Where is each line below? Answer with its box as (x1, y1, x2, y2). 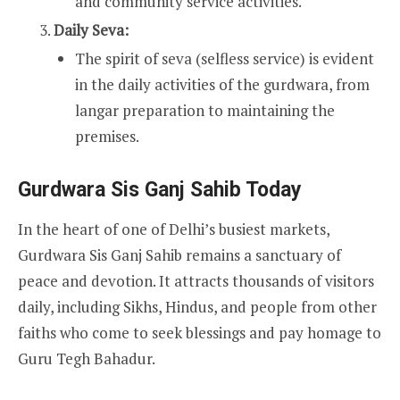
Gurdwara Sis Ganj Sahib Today (18, 177, 302, 202)
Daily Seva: (54, 19, 129, 40)
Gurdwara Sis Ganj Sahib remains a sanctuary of (18, 244, 341, 265)
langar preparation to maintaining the (75, 99, 335, 121)
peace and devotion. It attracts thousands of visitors (18, 270, 374, 291)
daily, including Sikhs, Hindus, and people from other (18, 296, 377, 317)
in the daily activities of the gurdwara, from (75, 73, 370, 95)
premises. (75, 125, 139, 146)
